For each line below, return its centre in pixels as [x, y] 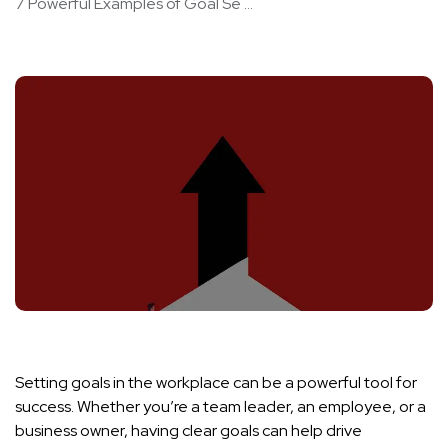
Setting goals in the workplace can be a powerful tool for [216, 383]
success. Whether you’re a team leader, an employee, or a [220, 407]
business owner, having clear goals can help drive [188, 431]
